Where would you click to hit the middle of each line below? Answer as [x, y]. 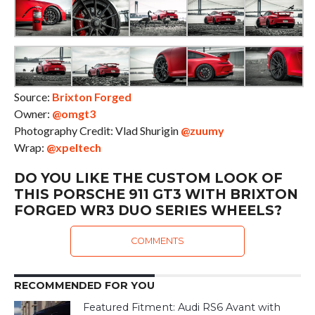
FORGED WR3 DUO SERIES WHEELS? [148, 210]
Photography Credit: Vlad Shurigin [97, 130]
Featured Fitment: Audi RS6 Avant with [182, 307]
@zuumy [202, 130]
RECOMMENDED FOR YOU [84, 285]
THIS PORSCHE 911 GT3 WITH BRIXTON [156, 194]
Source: [33, 97]
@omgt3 [73, 114]
